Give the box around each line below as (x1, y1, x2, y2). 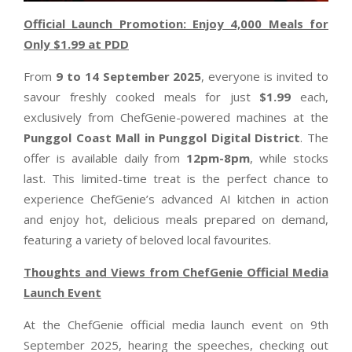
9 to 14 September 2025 (55, 68, 202, 85)
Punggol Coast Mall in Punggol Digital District (24, 130, 301, 146)
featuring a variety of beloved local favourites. (24, 232, 271, 248)
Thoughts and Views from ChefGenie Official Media (24, 264, 328, 280)
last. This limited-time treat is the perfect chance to (24, 170, 328, 187)
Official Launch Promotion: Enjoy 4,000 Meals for (24, 16, 328, 32)
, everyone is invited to (201, 68, 329, 85)
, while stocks (250, 150, 329, 167)
